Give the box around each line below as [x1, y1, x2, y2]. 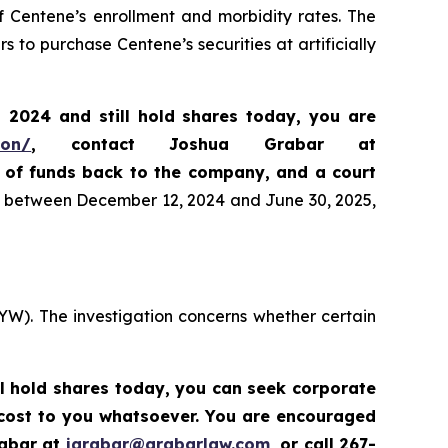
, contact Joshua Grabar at [31, 134, 377, 155]
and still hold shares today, [50, 106, 310, 127]
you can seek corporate [175, 378, 377, 399]
